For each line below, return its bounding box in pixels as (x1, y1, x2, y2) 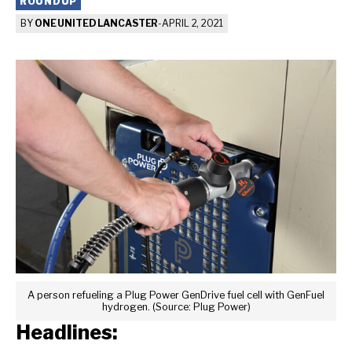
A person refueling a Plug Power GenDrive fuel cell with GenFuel (27, 288, 324, 301)
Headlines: (16, 320, 118, 344)
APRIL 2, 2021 (162, 17, 223, 29)
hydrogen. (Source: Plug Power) (101, 300, 251, 313)
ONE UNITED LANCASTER (34, 17, 159, 29)
